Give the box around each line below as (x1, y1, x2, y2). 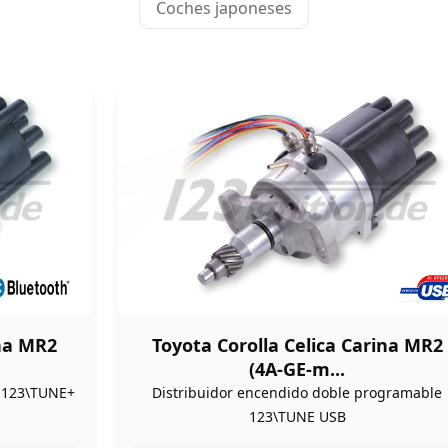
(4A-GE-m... (249, 357, 346, 382)
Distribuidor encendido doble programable (152, 383, 443, 403)
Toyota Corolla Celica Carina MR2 (151, 333, 443, 358)
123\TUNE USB (248, 407, 346, 427)
